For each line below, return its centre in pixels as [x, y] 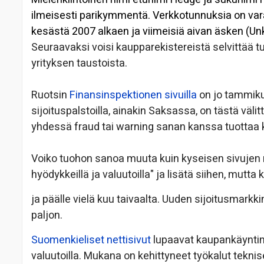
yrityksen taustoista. [79, 64]
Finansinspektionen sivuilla [133, 95]
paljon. [47, 216]
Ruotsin [50, 95]
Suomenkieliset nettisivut [92, 240]
